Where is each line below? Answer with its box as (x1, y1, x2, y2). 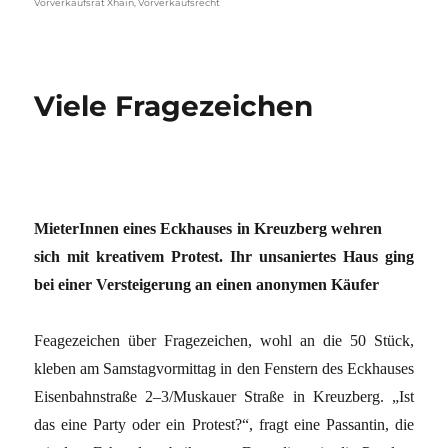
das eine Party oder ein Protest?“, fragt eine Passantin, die (34, 416, 414, 434)
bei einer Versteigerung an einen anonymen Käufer (34, 276, 380, 294)
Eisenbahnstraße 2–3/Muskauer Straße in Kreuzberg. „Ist (34, 388, 414, 406)
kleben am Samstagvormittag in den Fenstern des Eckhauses (34, 360, 414, 378)
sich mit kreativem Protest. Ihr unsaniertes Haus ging (34, 248, 414, 266)
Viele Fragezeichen (34, 89, 314, 124)
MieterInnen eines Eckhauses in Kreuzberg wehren (34, 220, 382, 238)
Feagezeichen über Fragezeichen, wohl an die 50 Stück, (34, 332, 414, 350)
